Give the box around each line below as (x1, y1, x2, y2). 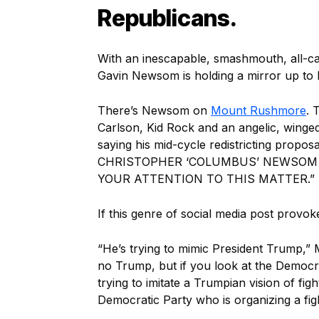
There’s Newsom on (98, 103, 211, 117)
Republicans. (98, 4, 237, 32)
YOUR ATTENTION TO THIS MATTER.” (98, 172, 315, 186)
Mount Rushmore (211, 103, 306, 117)
